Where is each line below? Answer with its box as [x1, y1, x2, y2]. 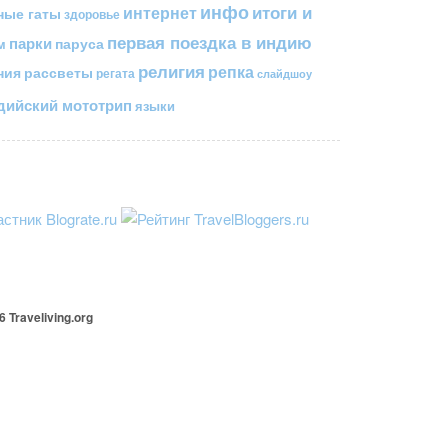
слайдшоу [257, 66, 312, 82]
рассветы [24, 63, 93, 83]
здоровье [63, 5, 120, 24]
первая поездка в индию [106, 30, 312, 55]
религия [138, 59, 205, 84]
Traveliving [8, 308, 71, 327]
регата [96, 64, 135, 83]
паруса [54, 34, 104, 54]
